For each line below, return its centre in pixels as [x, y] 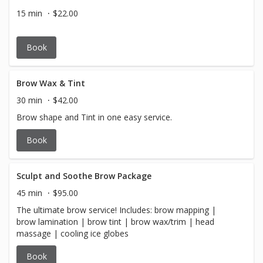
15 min [29, 13]
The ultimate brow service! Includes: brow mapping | [116, 210]
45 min [29, 193]
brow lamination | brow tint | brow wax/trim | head [115, 222]
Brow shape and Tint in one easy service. [94, 117]
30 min [29, 100]
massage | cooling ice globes [73, 233]
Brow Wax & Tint [51, 83]
